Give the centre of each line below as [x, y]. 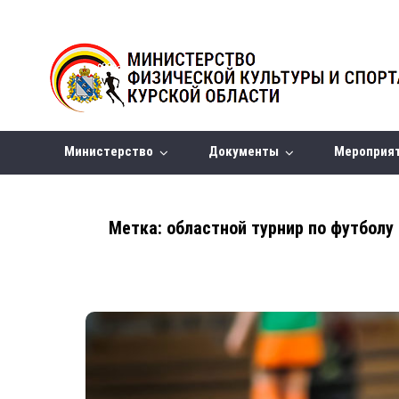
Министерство [114, 151]
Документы [248, 151]
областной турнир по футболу [280, 228]
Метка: [138, 228]
